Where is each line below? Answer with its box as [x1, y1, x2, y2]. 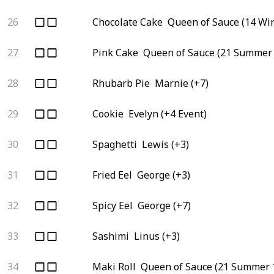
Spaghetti [92, 137, 137, 151]
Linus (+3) [134, 229, 180, 243]
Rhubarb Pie [92, 76, 150, 90]
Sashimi [92, 229, 129, 243]
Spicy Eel [92, 198, 133, 212]
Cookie [92, 106, 124, 120]
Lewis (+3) [142, 137, 189, 151]
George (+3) [137, 168, 190, 182]
